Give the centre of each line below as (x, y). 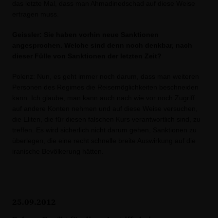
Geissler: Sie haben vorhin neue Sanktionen (85, 35)
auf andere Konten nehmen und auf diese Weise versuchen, (105, 109)
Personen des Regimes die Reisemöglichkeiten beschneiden (105, 87)
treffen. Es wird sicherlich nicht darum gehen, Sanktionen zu (104, 130)
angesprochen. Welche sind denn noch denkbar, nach (102, 45)
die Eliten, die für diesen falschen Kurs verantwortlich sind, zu (106, 119)
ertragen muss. (36, 14)
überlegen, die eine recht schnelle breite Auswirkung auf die (104, 141)
